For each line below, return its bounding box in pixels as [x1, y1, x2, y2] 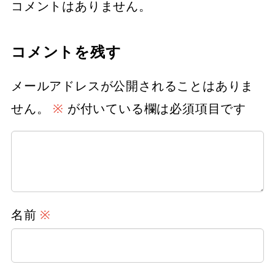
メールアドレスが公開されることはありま [11, 77, 254, 95]
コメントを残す [11, 41, 122, 62]
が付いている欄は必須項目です [64, 100, 247, 117]
